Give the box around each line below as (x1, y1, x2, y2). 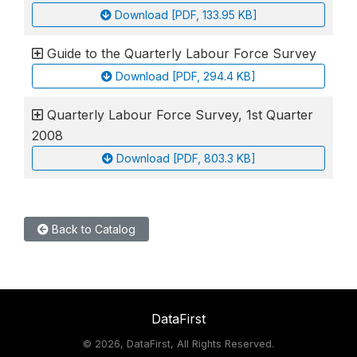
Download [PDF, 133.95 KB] (114, 7, 257, 22)
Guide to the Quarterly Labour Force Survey (47, 45, 316, 61)
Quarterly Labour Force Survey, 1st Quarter (47, 106, 313, 123)
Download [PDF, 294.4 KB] (116, 69, 256, 83)
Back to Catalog (49, 222, 135, 236)
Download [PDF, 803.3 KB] (116, 151, 256, 165)
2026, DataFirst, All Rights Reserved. (95, 337, 274, 350)
